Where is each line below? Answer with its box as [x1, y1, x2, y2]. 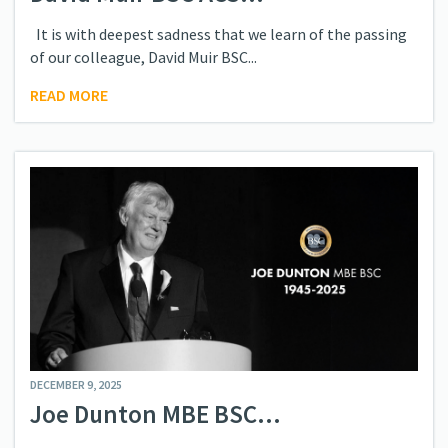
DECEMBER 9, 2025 [30, 377, 122, 393]
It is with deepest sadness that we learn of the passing [30, 23, 407, 44]
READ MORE [30, 84, 108, 105]
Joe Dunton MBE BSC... [30, 398, 281, 431]
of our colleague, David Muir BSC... [30, 46, 257, 67]
